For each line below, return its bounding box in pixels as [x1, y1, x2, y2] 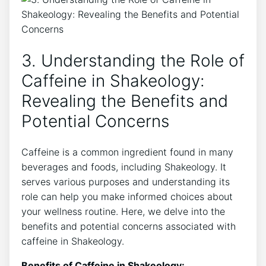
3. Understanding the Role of [21, 50, 245, 71]
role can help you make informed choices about [21, 191, 233, 203]
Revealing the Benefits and [21, 91, 228, 112]
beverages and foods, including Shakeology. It [21, 161, 226, 173]
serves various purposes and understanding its [21, 176, 230, 188]
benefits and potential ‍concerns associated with [21, 220, 236, 233]
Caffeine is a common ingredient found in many [21, 146, 233, 159]
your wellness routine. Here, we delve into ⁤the [21, 205, 225, 218]
